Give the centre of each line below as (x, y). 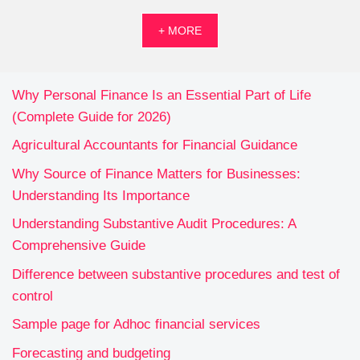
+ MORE (180, 30)
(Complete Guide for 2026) (92, 117)
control (33, 296)
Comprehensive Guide (79, 246)
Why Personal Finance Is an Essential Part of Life (162, 95)
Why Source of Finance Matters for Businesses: (156, 174)
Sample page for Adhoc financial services (136, 325)
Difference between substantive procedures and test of (176, 274)
